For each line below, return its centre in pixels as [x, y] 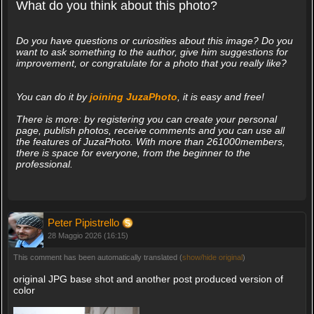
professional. [44, 164]
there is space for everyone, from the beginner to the [133, 152]
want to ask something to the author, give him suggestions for [152, 52]
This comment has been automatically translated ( [97, 257]
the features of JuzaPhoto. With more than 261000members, [150, 141]
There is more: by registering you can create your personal [146, 119]
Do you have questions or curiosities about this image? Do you [154, 40]
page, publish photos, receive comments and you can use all [150, 130]
